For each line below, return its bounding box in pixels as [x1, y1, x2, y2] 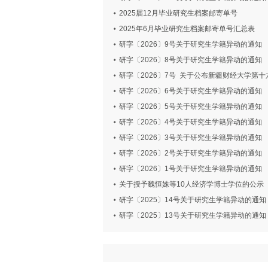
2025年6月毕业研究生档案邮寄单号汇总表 [119, 25, 255, 33]
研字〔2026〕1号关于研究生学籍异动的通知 [119, 165, 262, 173]
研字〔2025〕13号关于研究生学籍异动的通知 [119, 211, 266, 220]
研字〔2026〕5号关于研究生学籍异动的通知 [119, 102, 262, 111]
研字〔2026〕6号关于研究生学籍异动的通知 [119, 87, 262, 95]
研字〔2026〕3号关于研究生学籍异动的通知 [119, 133, 262, 142]
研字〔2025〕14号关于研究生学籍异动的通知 [119, 196, 266, 204]
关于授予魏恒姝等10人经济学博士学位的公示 [119, 180, 264, 188]
